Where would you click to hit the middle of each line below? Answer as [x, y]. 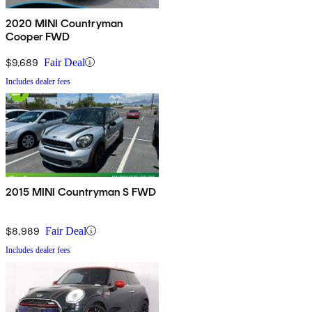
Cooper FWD [38, 36]
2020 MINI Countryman [65, 23]
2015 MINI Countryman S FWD [81, 192]
